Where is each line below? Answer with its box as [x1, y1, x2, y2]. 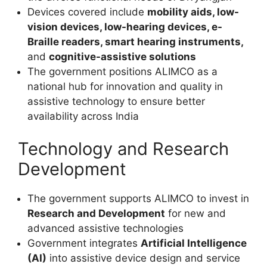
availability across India [27, 110, 139, 122]
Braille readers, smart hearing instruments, [27, 35, 244, 48]
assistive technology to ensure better [27, 95, 205, 107]
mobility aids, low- [147, 5, 239, 18]
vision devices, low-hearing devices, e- [27, 20, 222, 33]
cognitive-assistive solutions [49, 50, 196, 63]
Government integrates [27, 237, 141, 249]
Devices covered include [27, 5, 147, 18]
